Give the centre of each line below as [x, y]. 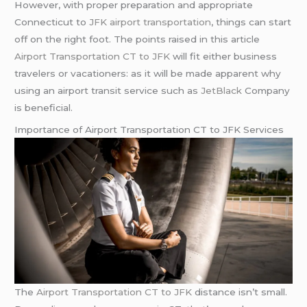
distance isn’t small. [240, 292]
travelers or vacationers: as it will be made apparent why [148, 73]
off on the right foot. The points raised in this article [137, 39]
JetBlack [222, 90]
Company [266, 90]
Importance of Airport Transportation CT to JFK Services [149, 129]
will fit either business [224, 56]
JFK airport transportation [150, 22]
